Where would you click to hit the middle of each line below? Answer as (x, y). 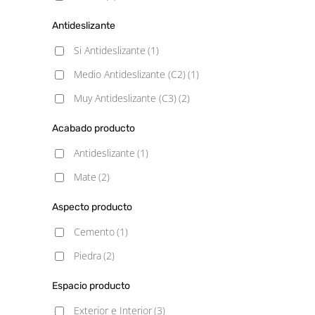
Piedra (88, 256)
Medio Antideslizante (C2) (130, 74)
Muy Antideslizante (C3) (125, 98)
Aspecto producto (92, 207)
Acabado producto (94, 128)
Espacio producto (91, 286)
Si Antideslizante (110, 50)
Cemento (94, 232)
